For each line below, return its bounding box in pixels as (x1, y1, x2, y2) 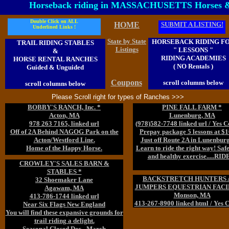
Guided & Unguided (27, 63, 84, 71)
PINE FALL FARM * (162, 103, 222, 111)
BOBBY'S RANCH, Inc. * (28, 103, 101, 111)
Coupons (110, 78, 142, 87)
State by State (107, 37, 146, 45)
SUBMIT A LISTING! (161, 20, 223, 28)
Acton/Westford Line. (33, 136, 95, 144)
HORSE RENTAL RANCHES (13, 55, 98, 63)
